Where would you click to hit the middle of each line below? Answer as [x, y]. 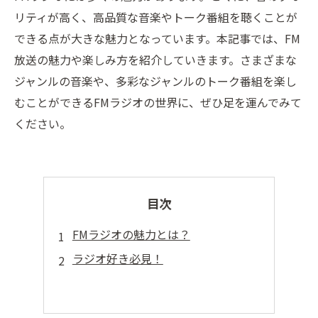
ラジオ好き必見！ [117, 258]
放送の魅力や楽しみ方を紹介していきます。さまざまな [155, 60]
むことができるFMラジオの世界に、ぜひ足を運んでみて [158, 102]
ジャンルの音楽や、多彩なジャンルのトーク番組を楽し [155, 81]
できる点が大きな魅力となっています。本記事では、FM [157, 38]
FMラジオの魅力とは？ [131, 234]
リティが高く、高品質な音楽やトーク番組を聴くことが [156, 17]
